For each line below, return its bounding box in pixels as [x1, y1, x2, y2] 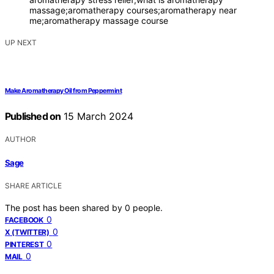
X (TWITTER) [5, 227, 50, 237]
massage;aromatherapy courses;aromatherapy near [29, 5, 237, 16]
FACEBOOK [5, 215, 43, 224]
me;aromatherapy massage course [29, 15, 168, 26]
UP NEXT [5, 38, 37, 48]
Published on [5, 110, 61, 123]
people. [133, 202, 163, 213]
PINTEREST [5, 239, 44, 249]
